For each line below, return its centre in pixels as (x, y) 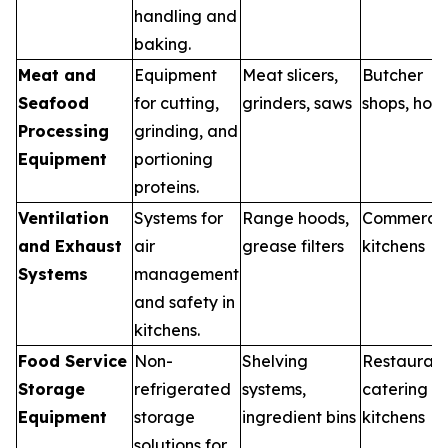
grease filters (293, 245)
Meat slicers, (290, 74)
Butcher (392, 74)
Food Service (72, 360)
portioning (173, 158)
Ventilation (63, 217)
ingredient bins (299, 416)
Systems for (178, 217)
